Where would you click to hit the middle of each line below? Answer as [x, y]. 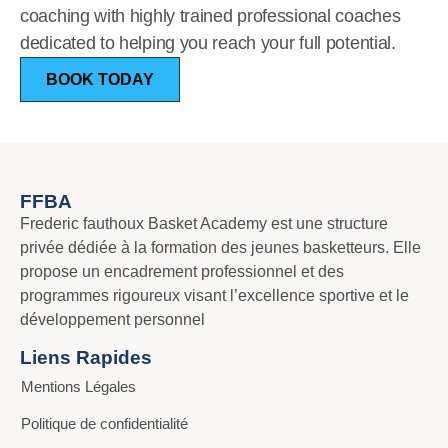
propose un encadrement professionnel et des [182, 271]
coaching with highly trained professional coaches [210, 15]
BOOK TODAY [100, 79]
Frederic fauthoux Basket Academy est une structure [204, 223]
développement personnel [112, 319]
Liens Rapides [86, 357]
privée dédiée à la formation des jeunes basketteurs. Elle [220, 247]
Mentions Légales [78, 386]
